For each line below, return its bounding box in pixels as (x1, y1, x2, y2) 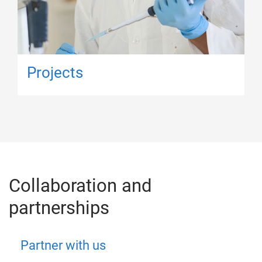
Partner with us (20, 237, 106, 253)
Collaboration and (9, 174, 151, 196)
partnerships (9, 196, 109, 219)
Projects (27, 63, 83, 81)
